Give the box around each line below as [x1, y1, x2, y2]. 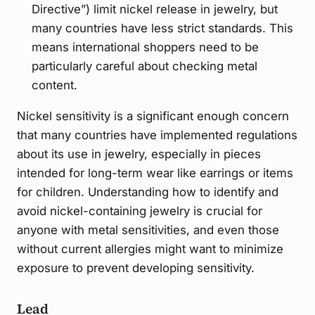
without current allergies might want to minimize [17, 242, 283, 257]
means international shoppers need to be [31, 39, 259, 54]
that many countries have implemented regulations [17, 128, 297, 143]
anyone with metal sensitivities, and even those [17, 223, 279, 238]
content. [31, 77, 77, 92]
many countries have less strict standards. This [31, 20, 293, 35]
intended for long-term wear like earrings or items [17, 166, 293, 181]
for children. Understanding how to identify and [17, 185, 278, 200]
